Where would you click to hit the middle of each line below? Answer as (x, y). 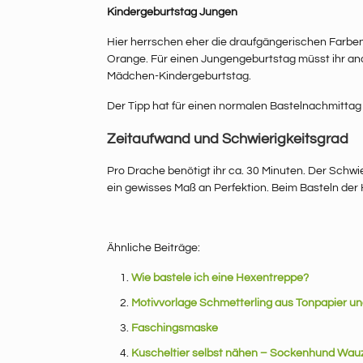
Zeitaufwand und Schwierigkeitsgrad (228, 139)
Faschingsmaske (175, 329)
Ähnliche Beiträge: (154, 248)
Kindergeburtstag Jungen (172, 13)
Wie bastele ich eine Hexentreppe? (220, 278)
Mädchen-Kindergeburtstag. (179, 77)
